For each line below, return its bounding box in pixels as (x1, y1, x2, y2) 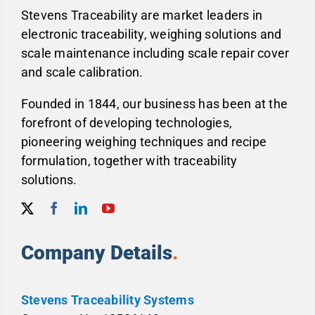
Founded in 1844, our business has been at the (20, 96, 288, 111)
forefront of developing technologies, (20, 115, 233, 130)
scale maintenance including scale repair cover (20, 45, 290, 60)
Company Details (20, 240, 172, 264)
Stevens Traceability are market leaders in (20, 7, 263, 22)
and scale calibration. (20, 64, 143, 79)
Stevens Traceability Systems (20, 292, 194, 307)
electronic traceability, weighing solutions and (20, 26, 282, 41)
